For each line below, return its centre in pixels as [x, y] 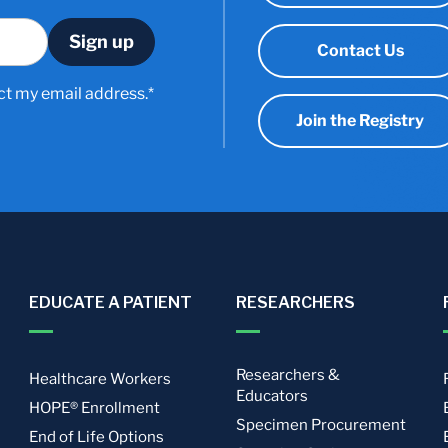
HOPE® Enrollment [95, 408]
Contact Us [360, 50]
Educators [271, 396]
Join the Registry [360, 120]
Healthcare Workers [100, 379]
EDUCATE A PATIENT [111, 302]
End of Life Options [97, 437]
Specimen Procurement [320, 425]
